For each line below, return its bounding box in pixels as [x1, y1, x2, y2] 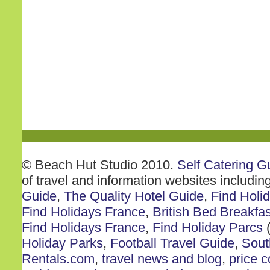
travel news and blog [102, 251, 222, 266]
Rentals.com [22, 251, 95, 266]
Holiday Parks [22, 236, 103, 251]
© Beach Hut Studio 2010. [22, 157, 177, 172]
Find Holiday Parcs [152, 220, 263, 235]
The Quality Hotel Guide [64, 189, 204, 204]
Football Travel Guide [110, 236, 234, 251]
